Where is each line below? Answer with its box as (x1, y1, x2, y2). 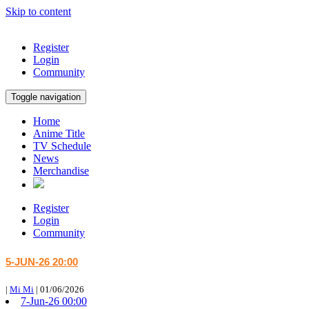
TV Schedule (33, 140, 91, 152)
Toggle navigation (11, 92, 81, 102)
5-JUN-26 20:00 (6, 256, 78, 268)
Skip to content (6, 6, 71, 17)
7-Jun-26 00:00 (21, 295, 87, 307)
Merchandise (33, 165, 89, 177)
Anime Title (33, 128, 85, 139)
